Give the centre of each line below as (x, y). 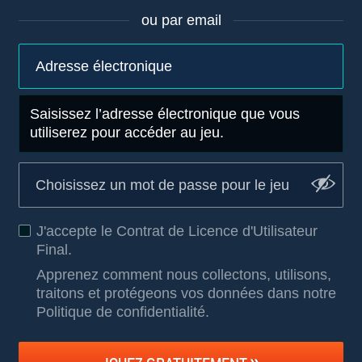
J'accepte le (76, 231)
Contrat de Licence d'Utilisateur (217, 231)
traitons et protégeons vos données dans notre (186, 293)
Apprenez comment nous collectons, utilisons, (184, 275)
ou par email (181, 20)
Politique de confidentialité (121, 312)
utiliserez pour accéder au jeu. (127, 133)
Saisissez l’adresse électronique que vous (165, 114)
